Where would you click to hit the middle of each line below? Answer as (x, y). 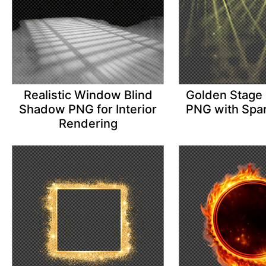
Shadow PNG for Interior (88, 110)
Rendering (88, 124)
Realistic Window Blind (88, 95)
